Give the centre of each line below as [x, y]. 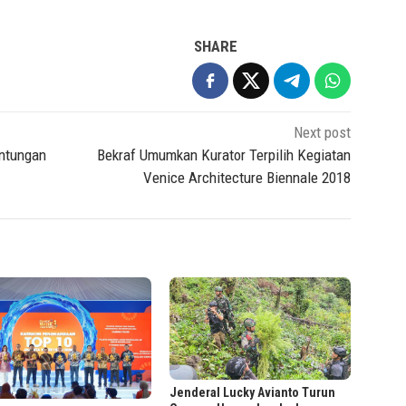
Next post [323, 133]
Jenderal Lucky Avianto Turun [253, 392]
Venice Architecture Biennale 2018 [247, 178]
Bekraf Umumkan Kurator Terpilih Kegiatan [224, 155]
